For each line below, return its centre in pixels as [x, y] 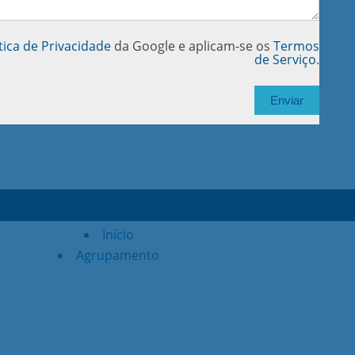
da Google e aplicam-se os [192, 46]
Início [118, 234]
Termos [296, 46]
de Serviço [285, 59]
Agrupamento [118, 255]
